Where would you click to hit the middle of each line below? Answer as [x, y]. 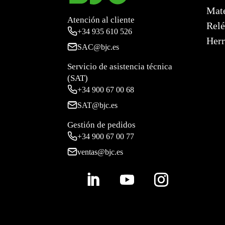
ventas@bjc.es [100, 152]
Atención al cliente [101, 20]
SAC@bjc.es [98, 47]
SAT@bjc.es [98, 105]
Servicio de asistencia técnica [120, 66]
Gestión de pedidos [102, 125]
